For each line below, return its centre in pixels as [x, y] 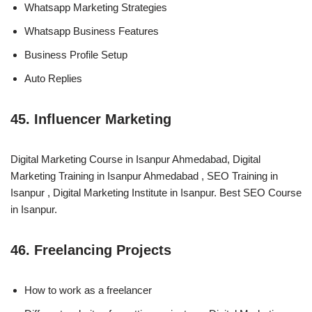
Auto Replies [53, 78]
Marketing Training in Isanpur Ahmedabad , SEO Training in [144, 175]
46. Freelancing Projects [91, 250]
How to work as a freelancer [88, 290]
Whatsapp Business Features [92, 31]
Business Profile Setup [76, 54]
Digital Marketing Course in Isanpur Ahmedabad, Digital [135, 159]
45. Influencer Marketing [91, 119]
